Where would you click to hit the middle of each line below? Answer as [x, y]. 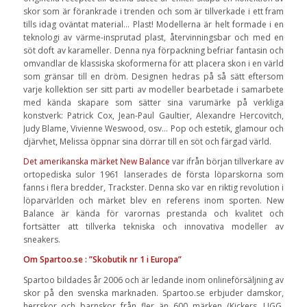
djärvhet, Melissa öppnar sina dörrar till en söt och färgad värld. [147, 142]
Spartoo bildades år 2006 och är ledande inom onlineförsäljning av [153, 280]
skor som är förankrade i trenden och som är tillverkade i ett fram [153, 11]
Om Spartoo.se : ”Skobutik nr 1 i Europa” [102, 260]
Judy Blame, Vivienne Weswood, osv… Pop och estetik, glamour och [153, 128]
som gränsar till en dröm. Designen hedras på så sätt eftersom [153, 76]
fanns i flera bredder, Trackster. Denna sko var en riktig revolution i [153, 188]
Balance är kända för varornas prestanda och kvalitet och [153, 214]
